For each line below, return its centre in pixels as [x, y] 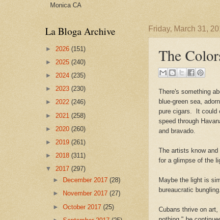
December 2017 [86, 180]
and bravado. [178, 131]
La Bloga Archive [80, 31]
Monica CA [66, 5]
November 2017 [86, 193]
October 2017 [83, 207]
